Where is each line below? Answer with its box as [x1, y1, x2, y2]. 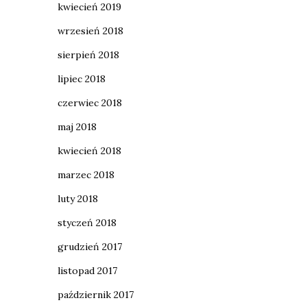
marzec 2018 [57, 169, 114, 181]
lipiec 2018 [57, 73, 106, 85]
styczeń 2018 [57, 217, 116, 229]
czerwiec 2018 [57, 97, 122, 109]
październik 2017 [57, 288, 134, 301]
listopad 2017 [57, 265, 117, 277]
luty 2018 [57, 193, 98, 205]
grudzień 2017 [57, 241, 122, 253]
